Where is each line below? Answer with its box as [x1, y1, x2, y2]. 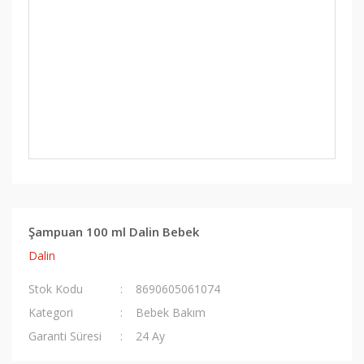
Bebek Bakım [136, 305, 206, 320]
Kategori [28, 305, 73, 320]
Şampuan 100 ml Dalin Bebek [28, 223, 199, 240]
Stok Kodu [28, 281, 83, 297]
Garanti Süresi [28, 328, 102, 344]
